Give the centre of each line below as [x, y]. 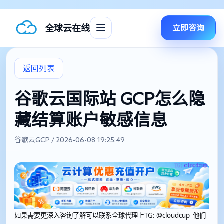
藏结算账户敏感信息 [91, 119]
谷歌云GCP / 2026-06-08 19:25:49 [70, 140]
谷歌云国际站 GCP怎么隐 [110, 98]
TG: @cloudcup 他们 [175, 216]
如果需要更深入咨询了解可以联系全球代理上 [79, 216]
